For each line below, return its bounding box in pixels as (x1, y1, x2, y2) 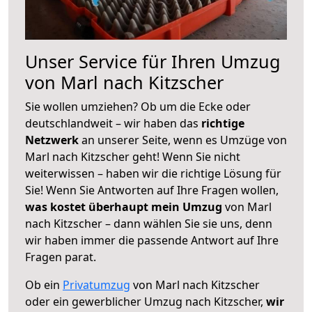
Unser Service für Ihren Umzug (25, 49, 281, 73)
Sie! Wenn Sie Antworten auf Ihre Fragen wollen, (25, 182, 279, 198)
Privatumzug (63, 276, 130, 292)
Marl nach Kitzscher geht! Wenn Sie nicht (25, 148, 240, 164)
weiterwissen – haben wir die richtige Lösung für (25, 165, 281, 181)
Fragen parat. (25, 249, 96, 265)
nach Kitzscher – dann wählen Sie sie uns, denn (25, 215, 272, 231)
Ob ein (25, 276, 63, 292)
